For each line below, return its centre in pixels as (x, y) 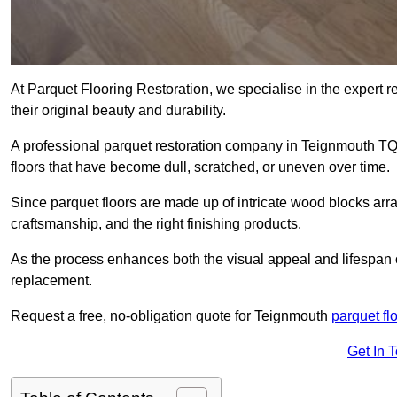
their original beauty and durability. (118, 111)
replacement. (51, 281)
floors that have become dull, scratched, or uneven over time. (200, 167)
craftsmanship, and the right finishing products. (156, 224)
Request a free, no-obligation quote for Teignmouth (171, 316)
